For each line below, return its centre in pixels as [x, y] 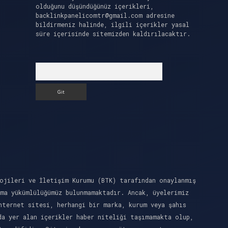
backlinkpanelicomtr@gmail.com [89, 15]
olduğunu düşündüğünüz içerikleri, [94, 6]
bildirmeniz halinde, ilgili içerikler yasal [112, 24]
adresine [158, 15]
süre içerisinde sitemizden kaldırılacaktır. [113, 34]
